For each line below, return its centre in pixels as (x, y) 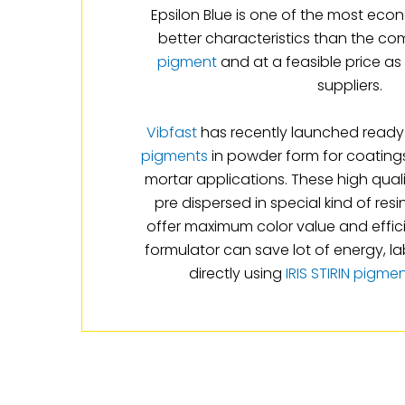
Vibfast (172, 132)
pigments (174, 155)
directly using (237, 273)
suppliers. (349, 85)
